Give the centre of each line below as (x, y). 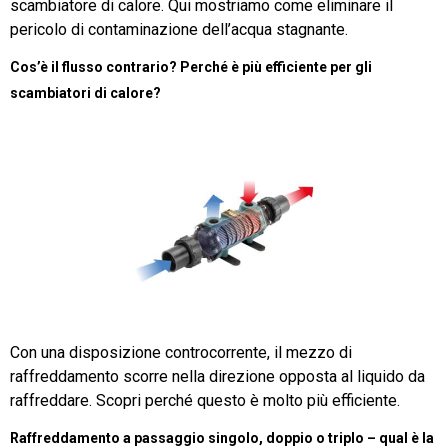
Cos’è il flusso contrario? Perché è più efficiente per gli (191, 66)
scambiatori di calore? (85, 92)
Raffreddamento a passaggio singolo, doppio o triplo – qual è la (222, 437)
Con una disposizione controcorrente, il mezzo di (181, 352)
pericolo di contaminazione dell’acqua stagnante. (179, 29)
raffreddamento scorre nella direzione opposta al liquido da (217, 376)
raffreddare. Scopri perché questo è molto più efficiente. (205, 400)
